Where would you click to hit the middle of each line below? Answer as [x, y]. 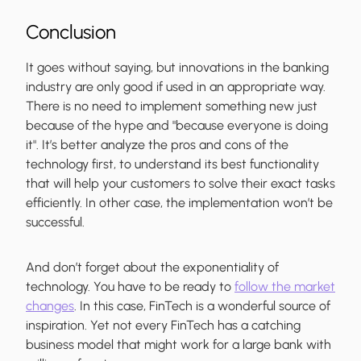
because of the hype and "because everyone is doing [177, 126]
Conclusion [71, 32]
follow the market [285, 287]
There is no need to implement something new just [172, 106]
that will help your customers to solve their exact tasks [180, 184]
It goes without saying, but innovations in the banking [177, 68]
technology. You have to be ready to [130, 287]
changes [50, 306]
